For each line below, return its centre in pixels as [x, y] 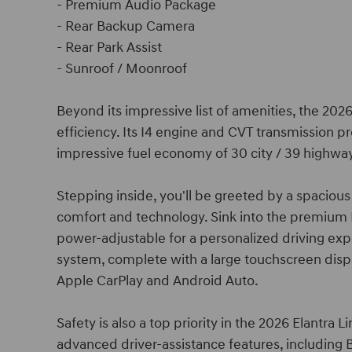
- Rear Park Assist [109, 48]
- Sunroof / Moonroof [122, 69]
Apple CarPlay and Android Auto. [158, 281]
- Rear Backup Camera [126, 26]
